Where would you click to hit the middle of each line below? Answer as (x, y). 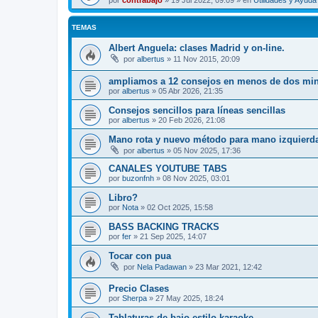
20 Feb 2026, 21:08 (192, 120)
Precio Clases (139, 289)
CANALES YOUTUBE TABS (168, 168)
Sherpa (135, 298)
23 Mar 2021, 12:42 (229, 267)
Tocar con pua (140, 256)
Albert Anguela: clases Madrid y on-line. (197, 48)
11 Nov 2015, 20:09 (207, 59)
